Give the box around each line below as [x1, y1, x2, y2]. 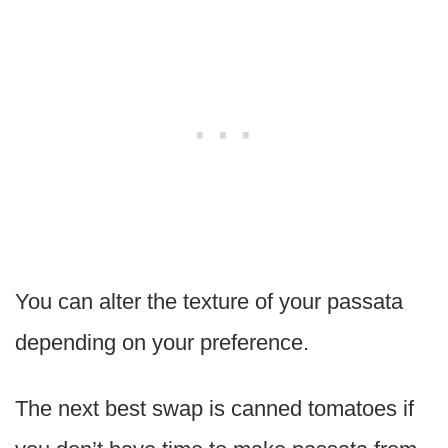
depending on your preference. [15, 330, 309, 356]
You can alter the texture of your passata [15, 289, 403, 315]
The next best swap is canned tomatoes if [15, 396, 414, 422]
